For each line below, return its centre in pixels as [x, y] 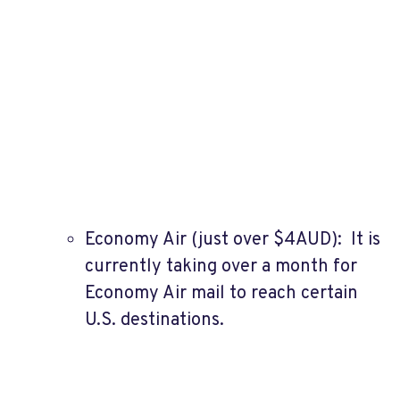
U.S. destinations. [154, 320]
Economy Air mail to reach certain [221, 293]
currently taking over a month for [221, 267]
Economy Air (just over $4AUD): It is [233, 240]
